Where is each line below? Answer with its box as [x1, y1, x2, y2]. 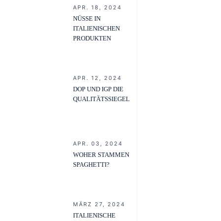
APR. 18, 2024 [73, 4, 122, 11]
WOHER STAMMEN [73, 151, 129, 159]
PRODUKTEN [73, 35, 111, 42]
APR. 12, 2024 [73, 74, 122, 82]
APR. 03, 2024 [73, 140, 123, 147]
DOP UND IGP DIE [73, 85, 123, 93]
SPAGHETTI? [73, 161, 110, 169]
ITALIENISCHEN [73, 25, 120, 33]
